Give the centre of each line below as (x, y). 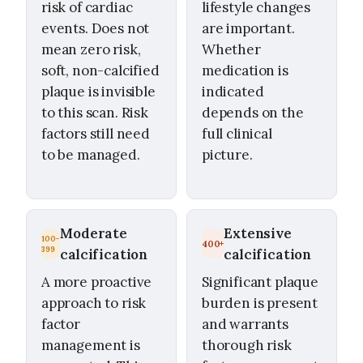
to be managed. (91, 154)
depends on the (253, 112)
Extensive (258, 234)
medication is (245, 70)
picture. (227, 154)
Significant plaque (260, 282)
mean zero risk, (91, 49)
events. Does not (96, 28)
